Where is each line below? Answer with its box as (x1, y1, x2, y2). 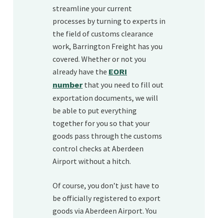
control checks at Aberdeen (52, 143, 144, 153)
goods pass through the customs (52, 130, 162, 141)
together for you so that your (52, 118, 150, 128)
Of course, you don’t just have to (52, 180, 159, 190)
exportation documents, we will (52, 92, 158, 103)
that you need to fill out (82, 79, 163, 90)
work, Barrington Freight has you (52, 41, 163, 51)
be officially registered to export (52, 193, 161, 203)
